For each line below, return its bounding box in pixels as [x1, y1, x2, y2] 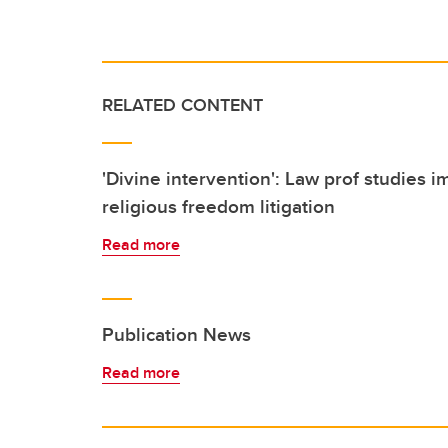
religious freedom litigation [102, 192, 335, 220]
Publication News [102, 320, 251, 348]
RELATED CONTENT [102, 92, 263, 118]
